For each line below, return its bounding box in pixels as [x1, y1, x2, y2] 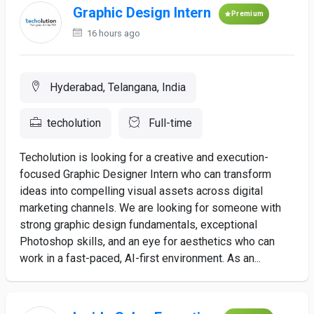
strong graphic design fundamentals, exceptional [20, 218, 257, 231]
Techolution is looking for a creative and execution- [20, 151, 268, 164]
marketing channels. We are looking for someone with [20, 201, 281, 214]
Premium [231, 10, 264, 18]
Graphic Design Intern [73, 4, 211, 22]
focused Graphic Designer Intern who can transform [20, 168, 271, 181]
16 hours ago [85, 28, 140, 39]
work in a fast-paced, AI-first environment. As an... [20, 252, 261, 265]
